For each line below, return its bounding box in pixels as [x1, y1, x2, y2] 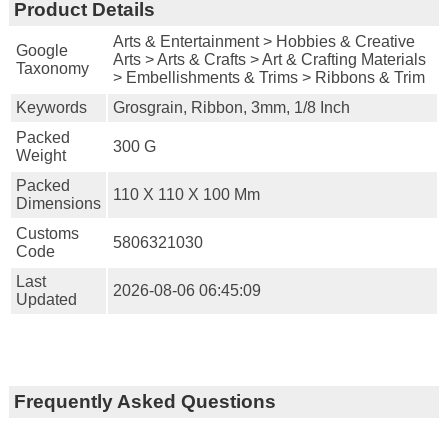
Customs [15, 224, 79, 242]
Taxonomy [15, 59, 89, 77]
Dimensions [15, 194, 101, 212]
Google [15, 41, 68, 59]
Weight [15, 146, 66, 164]
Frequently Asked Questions [13, 390, 276, 412]
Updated [15, 290, 77, 308]
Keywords [15, 98, 87, 116]
